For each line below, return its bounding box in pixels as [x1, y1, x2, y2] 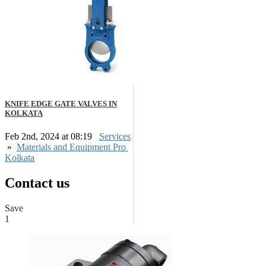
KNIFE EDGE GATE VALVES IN [5, 99, 117, 108]
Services [99, 131, 131, 141]
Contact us [5, 175, 69, 191]
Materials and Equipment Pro [17, 141, 128, 152]
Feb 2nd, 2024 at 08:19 [5, 131, 94, 141]
